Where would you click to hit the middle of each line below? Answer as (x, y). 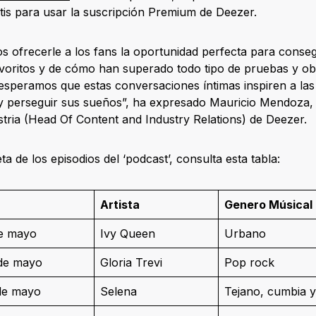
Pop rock (249, 262)
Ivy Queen (128, 233)
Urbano (245, 233)
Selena (119, 291)
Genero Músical (268, 204)
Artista (120, 204)
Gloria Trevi (131, 262)
